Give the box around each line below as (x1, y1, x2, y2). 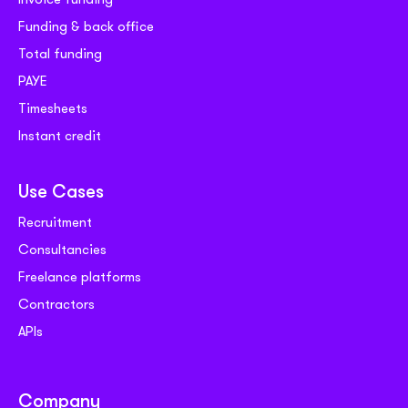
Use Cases (18, 183, 104, 202)
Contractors (18, 293, 95, 314)
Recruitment (18, 211, 92, 232)
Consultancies (18, 239, 107, 260)
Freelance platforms (18, 266, 141, 287)
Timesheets (18, 97, 87, 118)
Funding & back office (18, 15, 154, 36)
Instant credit (18, 125, 101, 146)
